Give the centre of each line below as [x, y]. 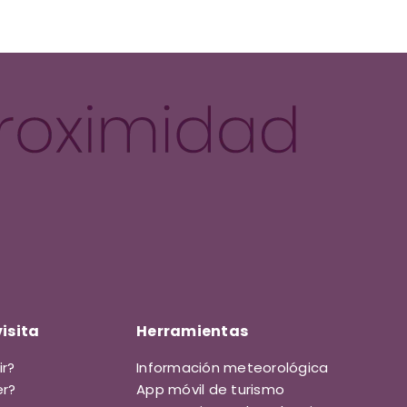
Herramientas [192, 332]
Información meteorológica [233, 368]
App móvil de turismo [210, 390]
